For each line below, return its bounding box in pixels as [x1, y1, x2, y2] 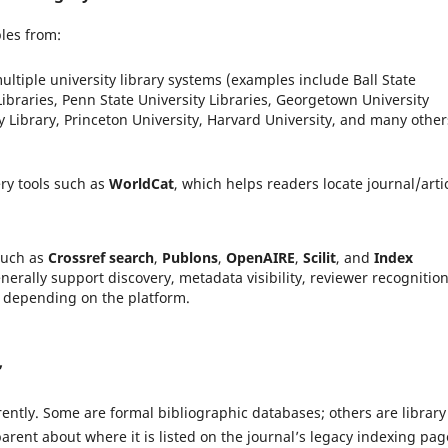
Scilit [303, 248, 336, 267]
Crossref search [48, 248, 154, 267]
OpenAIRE [226, 248, 295, 267]
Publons [162, 248, 218, 267]
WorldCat [109, 174, 174, 193]
